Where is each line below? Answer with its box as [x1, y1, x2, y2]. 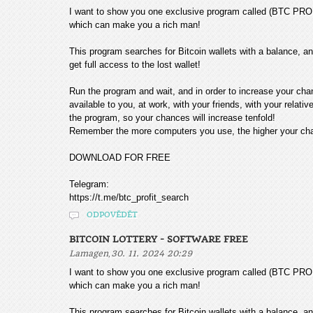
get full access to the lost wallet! [69, 59, 201, 70]
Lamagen [69, 249, 108, 259]
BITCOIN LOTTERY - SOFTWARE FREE [69, 234, 248, 245]
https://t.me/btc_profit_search [69, 192, 189, 203]
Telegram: [69, 179, 109, 189]
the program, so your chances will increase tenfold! [69, 112, 275, 123]
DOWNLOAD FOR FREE [69, 152, 170, 163]
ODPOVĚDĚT [87, 210, 138, 219]
